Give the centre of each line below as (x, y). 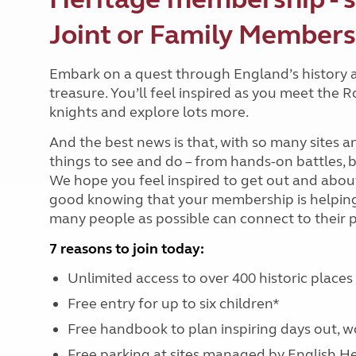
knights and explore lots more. (150, 112)
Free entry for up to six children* (176, 304)
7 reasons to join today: (130, 249)
